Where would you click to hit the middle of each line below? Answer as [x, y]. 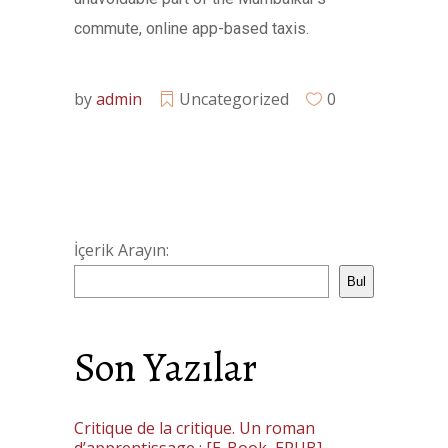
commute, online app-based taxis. [191, 28]
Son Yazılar [165, 367]
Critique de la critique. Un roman [194, 428]
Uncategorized [234, 99]
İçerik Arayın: [121, 250]
